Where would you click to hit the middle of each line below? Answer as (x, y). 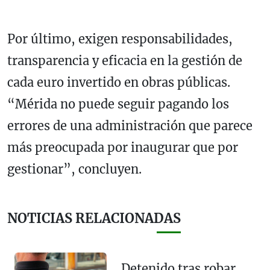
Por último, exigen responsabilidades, (120, 39)
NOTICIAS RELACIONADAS (94, 218)
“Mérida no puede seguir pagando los (118, 104)
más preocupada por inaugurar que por (123, 147)
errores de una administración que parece (130, 125)
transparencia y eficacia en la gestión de (125, 60)
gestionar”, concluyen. (74, 169)
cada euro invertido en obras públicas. (119, 82)
